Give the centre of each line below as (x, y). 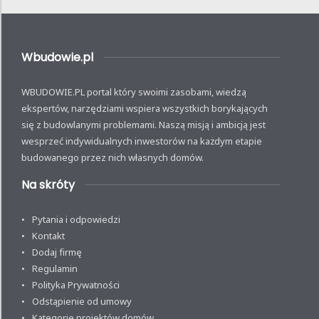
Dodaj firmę (57, 252)
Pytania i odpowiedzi (76, 219)
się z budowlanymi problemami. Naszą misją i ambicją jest (143, 124)
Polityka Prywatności (76, 284)
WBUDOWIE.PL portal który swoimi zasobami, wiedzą (134, 91)
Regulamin (55, 268)
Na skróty (48, 184)
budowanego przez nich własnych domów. (113, 157)
